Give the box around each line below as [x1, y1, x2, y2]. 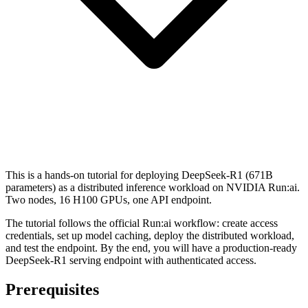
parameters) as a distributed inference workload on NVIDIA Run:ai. [5, 181, 300, 193]
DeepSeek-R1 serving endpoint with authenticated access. [5, 254, 256, 266]
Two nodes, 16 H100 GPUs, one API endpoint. [5, 193, 212, 206]
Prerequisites [5, 280, 99, 298]
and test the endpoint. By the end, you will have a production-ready [5, 241, 297, 254]
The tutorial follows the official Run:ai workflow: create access [5, 217, 278, 229]
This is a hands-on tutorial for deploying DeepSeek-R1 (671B [5, 168, 273, 181]
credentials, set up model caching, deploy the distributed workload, [5, 229, 294, 241]
